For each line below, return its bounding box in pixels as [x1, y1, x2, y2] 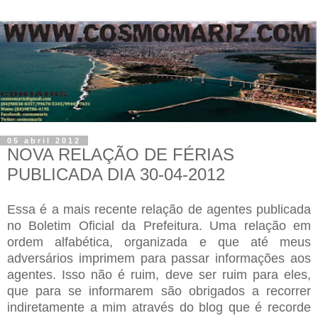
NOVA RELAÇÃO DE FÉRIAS [7, 145, 234, 165]
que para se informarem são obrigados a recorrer [7, 283, 311, 298]
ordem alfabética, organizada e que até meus [7, 234, 311, 249]
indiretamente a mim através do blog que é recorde [7, 300, 311, 314]
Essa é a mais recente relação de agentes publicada [7, 202, 311, 216]
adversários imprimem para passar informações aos [7, 251, 311, 265]
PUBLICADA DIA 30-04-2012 [7, 165, 225, 185]
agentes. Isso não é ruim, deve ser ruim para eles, [7, 267, 311, 282]
